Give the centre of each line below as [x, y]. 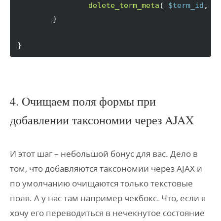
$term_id [186, 5]
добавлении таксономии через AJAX [102, 120]
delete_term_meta [124, 5]
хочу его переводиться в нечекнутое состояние [107, 213]
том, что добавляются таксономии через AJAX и [106, 168]
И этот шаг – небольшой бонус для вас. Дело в [104, 154]
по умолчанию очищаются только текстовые [101, 183]
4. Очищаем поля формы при [83, 101]
